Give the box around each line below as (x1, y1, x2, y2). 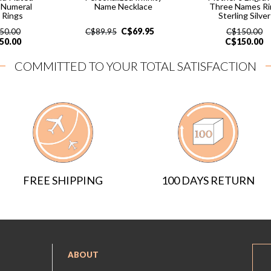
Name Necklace (94, 1, 152, 12)
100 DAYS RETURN (162, 174, 255, 188)
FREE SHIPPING (23, 173, 103, 187)
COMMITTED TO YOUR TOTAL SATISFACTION (15, 59, 256, 74)
